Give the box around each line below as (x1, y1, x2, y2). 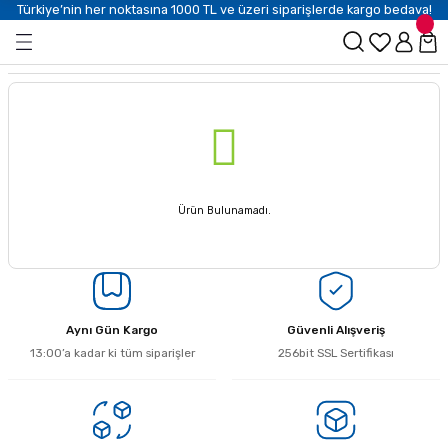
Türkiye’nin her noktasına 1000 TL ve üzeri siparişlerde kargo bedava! (16, 2, 432, 17)
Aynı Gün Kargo (66, 323, 158, 337)
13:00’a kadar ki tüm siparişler (29, 346, 195, 360)
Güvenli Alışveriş (287, 323, 385, 337)
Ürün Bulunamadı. (177, 204, 271, 217)
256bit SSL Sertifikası (278, 346, 394, 360)
